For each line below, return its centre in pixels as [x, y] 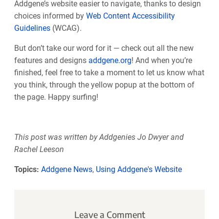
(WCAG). [67, 28]
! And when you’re [162, 60]
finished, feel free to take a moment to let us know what [109, 72]
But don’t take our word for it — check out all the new [104, 48]
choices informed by [50, 16]
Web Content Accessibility [130, 16]
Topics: [26, 169]
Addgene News [66, 169]
